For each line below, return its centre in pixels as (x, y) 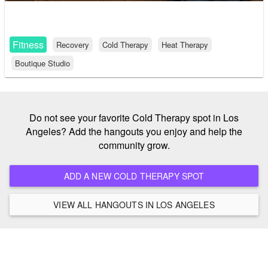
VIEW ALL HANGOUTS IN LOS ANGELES (185, 204)
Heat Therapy (185, 44)
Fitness (28, 44)
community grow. (134, 145)
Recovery (73, 44)
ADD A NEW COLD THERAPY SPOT (193, 176)
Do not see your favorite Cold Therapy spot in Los (134, 117)
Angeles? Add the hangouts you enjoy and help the (134, 131)
